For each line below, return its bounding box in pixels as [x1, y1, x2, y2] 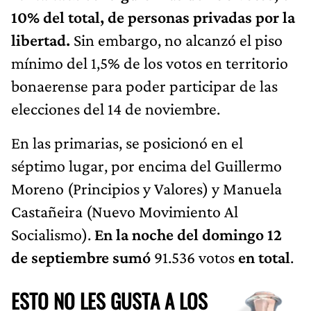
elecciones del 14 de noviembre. [11, 99, 220, 118]
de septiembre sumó [11, 247, 154, 267]
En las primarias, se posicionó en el [11, 133, 243, 152]
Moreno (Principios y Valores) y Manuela [11, 178, 282, 198]
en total [238, 247, 290, 267]
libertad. [11, 30, 70, 49]
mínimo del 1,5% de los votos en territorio [11, 53, 288, 72]
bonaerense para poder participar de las [11, 76, 278, 95]
